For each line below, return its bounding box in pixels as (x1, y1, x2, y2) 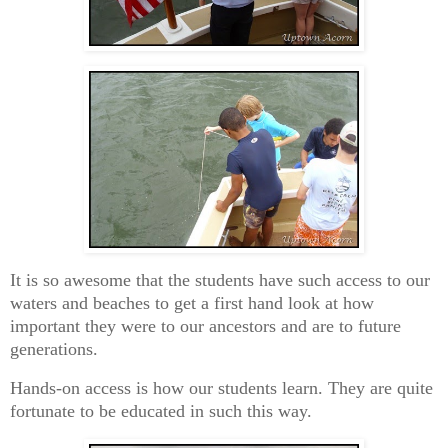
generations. (10, 339, 98, 360)
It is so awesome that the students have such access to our (10, 270, 430, 291)
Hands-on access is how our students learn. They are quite (10, 378, 433, 399)
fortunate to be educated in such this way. (10, 401, 312, 422)
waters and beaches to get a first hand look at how (10, 293, 374, 314)
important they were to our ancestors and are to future (10, 316, 401, 337)
